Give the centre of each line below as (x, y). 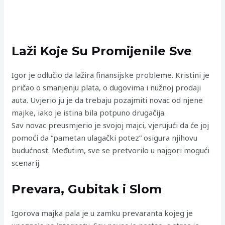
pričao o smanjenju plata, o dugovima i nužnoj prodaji (106, 87)
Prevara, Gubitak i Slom (87, 189)
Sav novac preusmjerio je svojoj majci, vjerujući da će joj (110, 125)
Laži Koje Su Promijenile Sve (102, 51)
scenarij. (26, 162)
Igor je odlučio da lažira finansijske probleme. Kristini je (111, 75)
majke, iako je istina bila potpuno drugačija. (89, 112)
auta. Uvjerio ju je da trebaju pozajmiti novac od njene (107, 100)
